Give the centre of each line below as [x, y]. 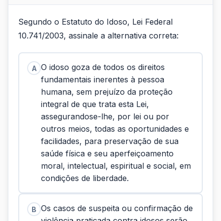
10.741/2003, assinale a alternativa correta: [98, 36]
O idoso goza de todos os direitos [103, 67]
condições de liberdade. [85, 178]
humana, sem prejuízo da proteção [107, 92]
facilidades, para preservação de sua [110, 141]
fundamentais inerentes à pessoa [103, 79]
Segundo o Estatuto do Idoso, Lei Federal [95, 22]
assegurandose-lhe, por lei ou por [105, 116]
